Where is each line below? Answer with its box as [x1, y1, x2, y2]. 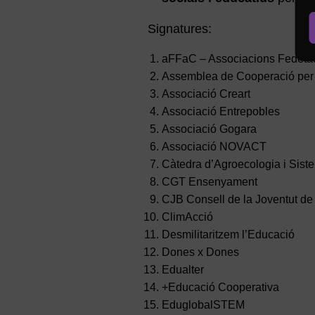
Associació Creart [161, 88, 250, 101]
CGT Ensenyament [161, 176, 257, 188]
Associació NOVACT [161, 141, 266, 153]
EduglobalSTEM [161, 299, 245, 311]
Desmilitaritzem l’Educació [161, 229, 295, 241]
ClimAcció [161, 211, 213, 224]
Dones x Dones [161, 246, 239, 259]
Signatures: [147, 22, 212, 37]
